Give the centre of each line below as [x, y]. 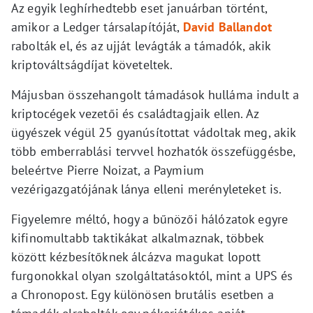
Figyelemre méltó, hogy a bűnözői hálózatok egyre [150, 219]
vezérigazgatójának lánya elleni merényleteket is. [147, 189]
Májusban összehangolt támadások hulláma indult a [155, 95]
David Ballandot [227, 27]
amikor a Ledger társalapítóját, [97, 27]
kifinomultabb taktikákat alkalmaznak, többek [138, 238]
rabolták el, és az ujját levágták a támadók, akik [141, 46]
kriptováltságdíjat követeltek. [92, 65]
